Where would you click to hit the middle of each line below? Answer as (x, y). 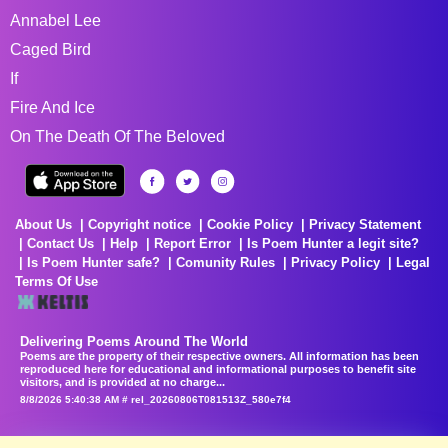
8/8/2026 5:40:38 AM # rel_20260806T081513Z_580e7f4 (155, 399)
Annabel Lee (55, 20)
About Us (43, 224)
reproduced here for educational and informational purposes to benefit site (218, 369)
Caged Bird (50, 49)
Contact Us (60, 243)
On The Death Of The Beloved (117, 136)
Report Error (192, 243)
